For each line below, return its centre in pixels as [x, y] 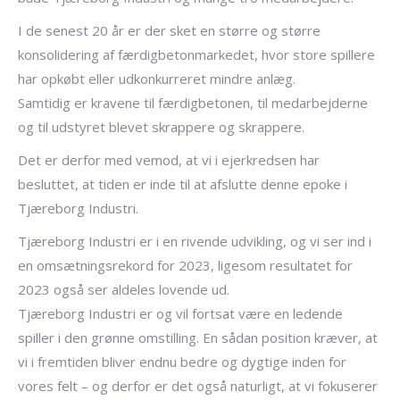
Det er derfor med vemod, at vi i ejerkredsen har [169, 160]
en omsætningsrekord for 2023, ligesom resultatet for [185, 265]
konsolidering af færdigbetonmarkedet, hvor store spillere [196, 54]
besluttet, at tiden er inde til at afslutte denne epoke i [183, 184]
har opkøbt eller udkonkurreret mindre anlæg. [157, 79]
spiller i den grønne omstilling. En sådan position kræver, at [198, 337]
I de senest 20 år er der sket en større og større [169, 30]
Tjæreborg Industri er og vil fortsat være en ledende [180, 313]
